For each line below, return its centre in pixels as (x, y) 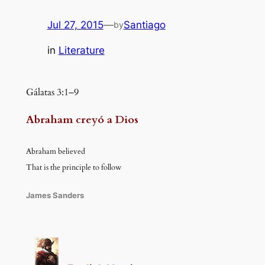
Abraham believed (55, 151)
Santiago (144, 25)
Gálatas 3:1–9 (52, 93)
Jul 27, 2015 (75, 25)
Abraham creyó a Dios (82, 119)
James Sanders (55, 195)
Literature (81, 51)
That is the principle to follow (73, 167)
